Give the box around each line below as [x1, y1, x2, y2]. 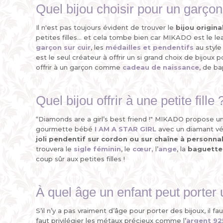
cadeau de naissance [122, 63, 199, 71]
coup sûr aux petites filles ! [36, 155, 125, 163]
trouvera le [36, 145, 74, 153]
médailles [106, 43, 141, 51]
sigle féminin [74, 145, 121, 153]
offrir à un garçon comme [36, 63, 122, 71]
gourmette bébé [36, 125, 95, 133]
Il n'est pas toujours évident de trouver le [36, 23, 176, 31]
